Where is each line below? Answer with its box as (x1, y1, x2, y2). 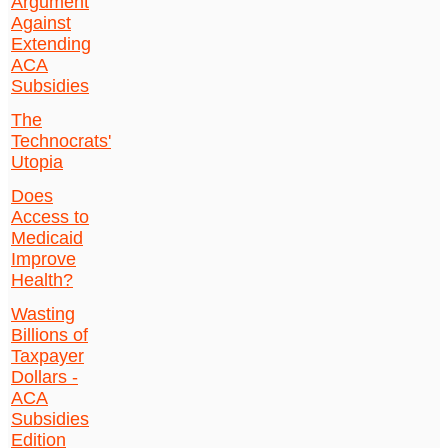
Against (11, 13, 71, 34)
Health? (11, 270, 73, 291)
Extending (11, 34, 91, 55)
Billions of (11, 325, 88, 346)
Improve (11, 249, 76, 270)
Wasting (11, 304, 75, 325)
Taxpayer (11, 346, 84, 367)
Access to (11, 207, 89, 228)
